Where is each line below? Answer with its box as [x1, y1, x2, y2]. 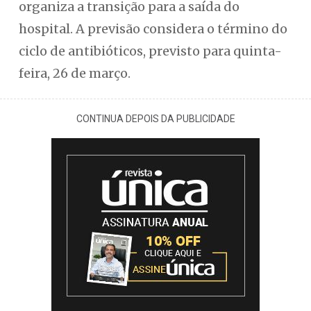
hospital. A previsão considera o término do [18, 21, 287, 37]
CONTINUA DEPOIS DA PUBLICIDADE [76, 113, 235, 124]
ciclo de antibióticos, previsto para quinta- [18, 43, 282, 59]
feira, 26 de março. [18, 65, 131, 81]
